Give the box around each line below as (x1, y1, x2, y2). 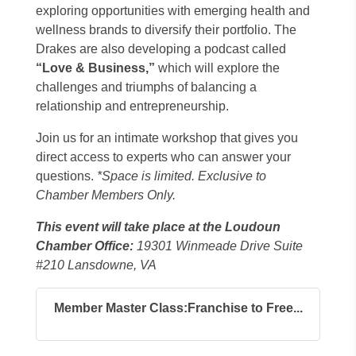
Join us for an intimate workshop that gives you (36, 131, 298, 145)
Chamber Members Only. (36, 188, 176, 202)
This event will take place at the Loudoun (36, 220, 281, 234)
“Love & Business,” (36, 61, 155, 75)
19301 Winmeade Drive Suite (133, 239, 303, 253)
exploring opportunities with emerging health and (36, 4, 310, 17)
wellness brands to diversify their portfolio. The (36, 23, 296, 37)
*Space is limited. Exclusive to (97, 169, 266, 183)
